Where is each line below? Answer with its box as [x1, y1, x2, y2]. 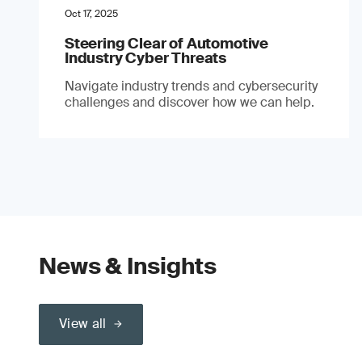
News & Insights [39, 250, 217, 281]
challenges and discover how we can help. [65, 93, 314, 111]
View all [59, 314, 107, 332]
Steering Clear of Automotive [65, 33, 268, 53]
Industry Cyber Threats [65, 48, 227, 68]
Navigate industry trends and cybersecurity [65, 77, 318, 95]
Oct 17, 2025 [65, 6, 118, 20]
